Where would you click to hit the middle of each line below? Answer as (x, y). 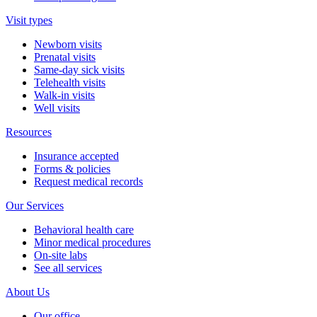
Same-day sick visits (79, 70)
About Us (28, 292)
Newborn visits (68, 45)
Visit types (29, 21)
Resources (29, 132)
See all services (68, 268)
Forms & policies (72, 169)
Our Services (35, 206)
